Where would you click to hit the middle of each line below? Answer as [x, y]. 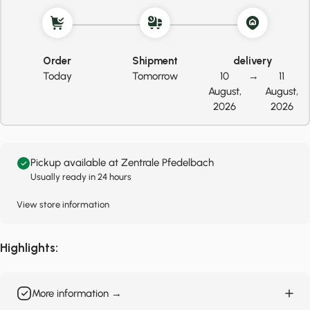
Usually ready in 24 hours [81, 177]
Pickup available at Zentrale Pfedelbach [122, 163]
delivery [253, 61]
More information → [77, 293]
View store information [63, 204]
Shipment [155, 61]
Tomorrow [155, 76]
